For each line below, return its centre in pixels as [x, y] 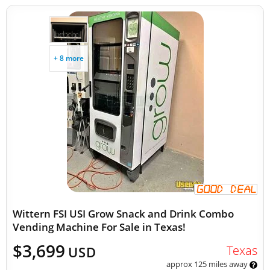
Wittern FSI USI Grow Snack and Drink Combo [123, 214]
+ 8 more [69, 58]
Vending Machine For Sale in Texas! [99, 227]
